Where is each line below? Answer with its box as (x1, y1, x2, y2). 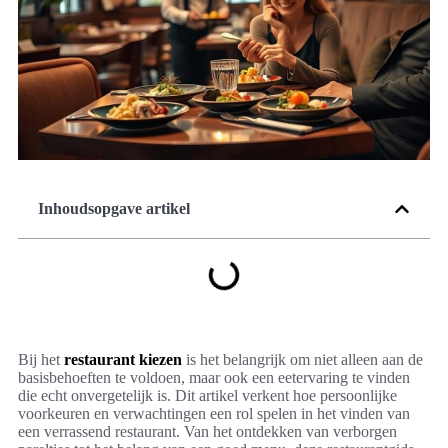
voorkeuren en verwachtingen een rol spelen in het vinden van (18, 405, 410, 423)
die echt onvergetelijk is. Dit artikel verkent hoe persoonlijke (18, 387, 397, 405)
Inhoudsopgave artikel (38, 200, 190, 218)
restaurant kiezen (64, 351, 182, 369)
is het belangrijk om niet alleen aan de (182, 351, 423, 369)
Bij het (18, 351, 64, 369)
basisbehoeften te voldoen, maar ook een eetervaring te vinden (18, 369, 410, 387)
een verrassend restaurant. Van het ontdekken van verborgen (18, 423, 397, 441)
